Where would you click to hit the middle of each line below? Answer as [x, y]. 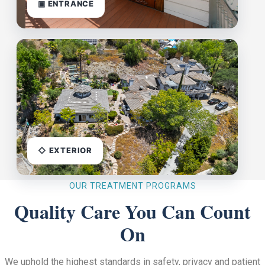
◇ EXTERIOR [65, 151]
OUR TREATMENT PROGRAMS [132, 185]
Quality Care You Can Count [132, 211]
